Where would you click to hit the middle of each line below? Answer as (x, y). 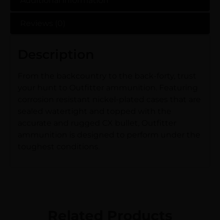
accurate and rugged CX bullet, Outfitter (97, 123)
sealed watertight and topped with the (95, 111)
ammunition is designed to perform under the (109, 135)
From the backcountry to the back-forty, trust (107, 76)
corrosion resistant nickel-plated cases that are (109, 99)
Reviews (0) (43, 23)
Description (56, 54)
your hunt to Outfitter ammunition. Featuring (108, 87)
